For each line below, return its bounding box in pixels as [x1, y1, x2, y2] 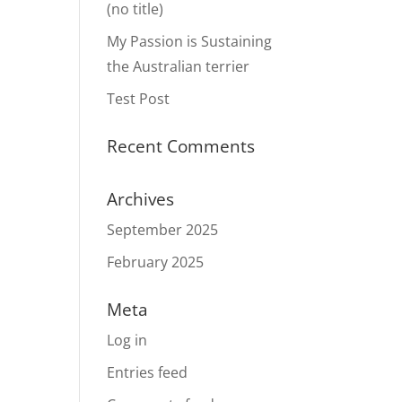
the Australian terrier [107, 57, 250, 77]
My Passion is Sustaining [107, 31, 273, 52]
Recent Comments [107, 135, 256, 159]
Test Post [107, 89, 170, 109]
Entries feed [107, 363, 188, 383]
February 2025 [107, 252, 205, 273]
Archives [107, 188, 175, 212]
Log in [107, 330, 148, 351]
